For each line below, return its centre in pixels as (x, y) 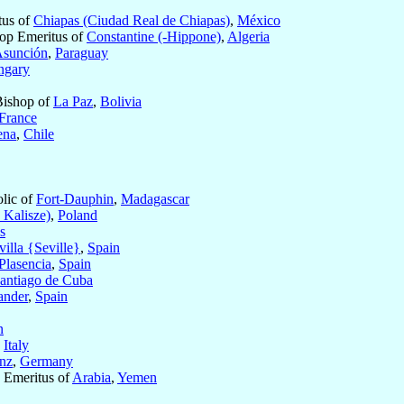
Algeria (248, 37)
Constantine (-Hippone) (154, 37)
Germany (46, 362)
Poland (78, 216)
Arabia (92, 378)
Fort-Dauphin (75, 199)
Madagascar (155, 199)
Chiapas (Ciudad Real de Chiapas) (132, 21)
